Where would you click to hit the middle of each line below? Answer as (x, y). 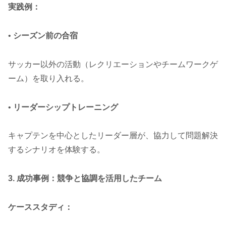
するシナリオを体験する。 (56, 150)
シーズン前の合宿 (45, 36)
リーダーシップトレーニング (66, 107)
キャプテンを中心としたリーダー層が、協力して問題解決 (113, 136)
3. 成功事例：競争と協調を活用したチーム (85, 179)
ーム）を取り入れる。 (48, 78)
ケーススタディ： (40, 207)
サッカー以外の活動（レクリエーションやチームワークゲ (113, 64)
